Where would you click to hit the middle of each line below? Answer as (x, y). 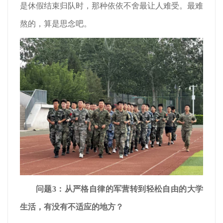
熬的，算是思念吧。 (56, 23)
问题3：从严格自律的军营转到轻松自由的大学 (119, 189)
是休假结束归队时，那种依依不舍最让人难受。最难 (111, 5)
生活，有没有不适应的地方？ (72, 207)
